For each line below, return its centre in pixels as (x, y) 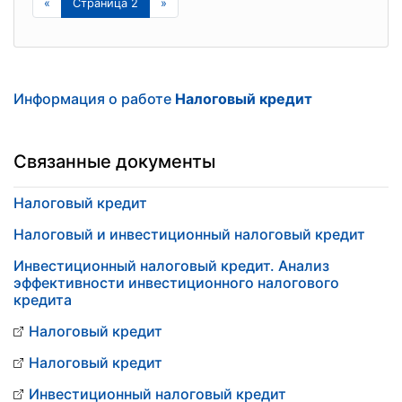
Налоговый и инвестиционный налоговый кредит (189, 234)
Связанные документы (114, 162)
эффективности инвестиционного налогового (176, 283)
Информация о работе (94, 99)
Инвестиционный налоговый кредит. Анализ (171, 266)
